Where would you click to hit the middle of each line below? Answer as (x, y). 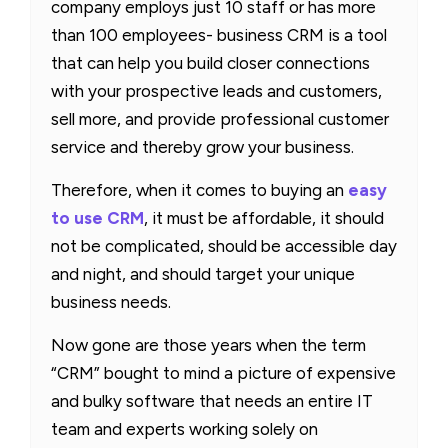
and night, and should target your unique (203, 273)
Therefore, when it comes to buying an (199, 189)
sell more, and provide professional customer (220, 118)
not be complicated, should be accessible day (224, 245)
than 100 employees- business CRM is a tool (219, 34)
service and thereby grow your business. (202, 146)
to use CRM (97, 217)
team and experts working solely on (184, 428)
